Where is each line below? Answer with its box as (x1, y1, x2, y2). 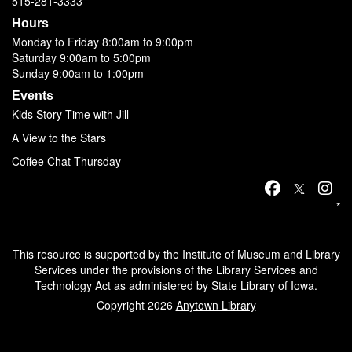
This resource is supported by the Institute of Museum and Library (12, 246, 340, 262)
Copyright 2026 (96, 297, 176, 313)
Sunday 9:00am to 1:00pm (12, 65, 144, 81)
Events (12, 89, 53, 102)
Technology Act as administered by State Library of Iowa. (35, 277, 317, 293)
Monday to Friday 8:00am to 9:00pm (12, 34, 193, 49)
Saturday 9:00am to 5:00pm (12, 49, 151, 65)
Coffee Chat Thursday (12, 153, 121, 169)
